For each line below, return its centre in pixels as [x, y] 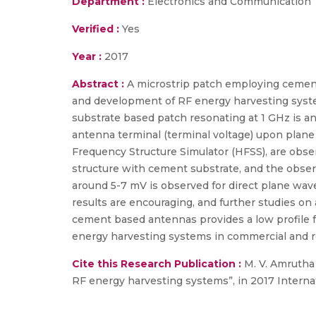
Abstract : [99, 84]
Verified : [96, 29]
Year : [87, 56]
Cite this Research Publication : [157, 264]
